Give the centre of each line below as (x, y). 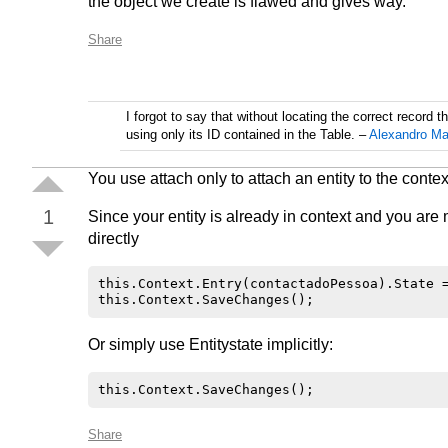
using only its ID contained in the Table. (240, 134)
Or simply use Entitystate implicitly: (210, 344)
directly (113, 238)
